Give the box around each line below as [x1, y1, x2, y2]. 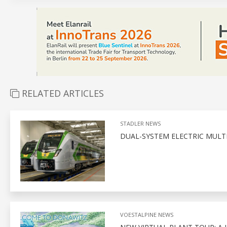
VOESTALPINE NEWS [120, 210, 173, 218]
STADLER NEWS [120, 119, 161, 127]
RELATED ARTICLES [19, 87, 104, 99]
